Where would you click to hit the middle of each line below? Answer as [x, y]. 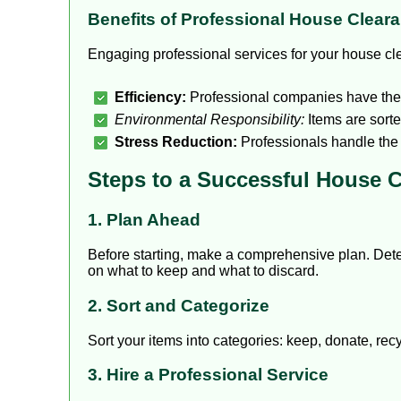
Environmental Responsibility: [209, 119]
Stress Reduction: [176, 141]
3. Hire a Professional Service [208, 375]
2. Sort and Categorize [179, 305]
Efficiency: [150, 97]
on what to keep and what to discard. [203, 271]
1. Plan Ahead [144, 220]
